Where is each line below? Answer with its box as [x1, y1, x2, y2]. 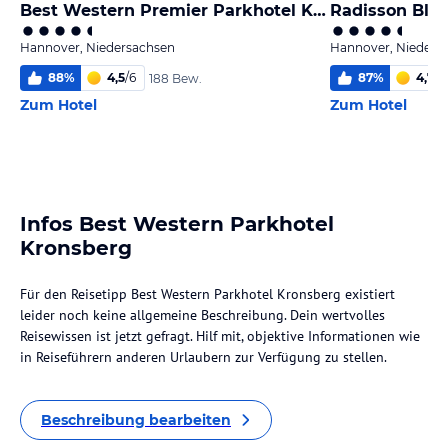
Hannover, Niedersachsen [20, 40, 175, 55]
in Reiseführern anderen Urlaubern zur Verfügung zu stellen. [20, 348, 387, 366]
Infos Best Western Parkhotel [20, 212, 334, 236]
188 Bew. [149, 70, 202, 86]
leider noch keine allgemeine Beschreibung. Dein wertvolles [20, 306, 385, 324]
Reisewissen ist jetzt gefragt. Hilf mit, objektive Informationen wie [20, 327, 420, 345]
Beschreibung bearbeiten [41, 411, 231, 429]
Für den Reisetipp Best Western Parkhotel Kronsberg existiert [20, 285, 395, 303]
